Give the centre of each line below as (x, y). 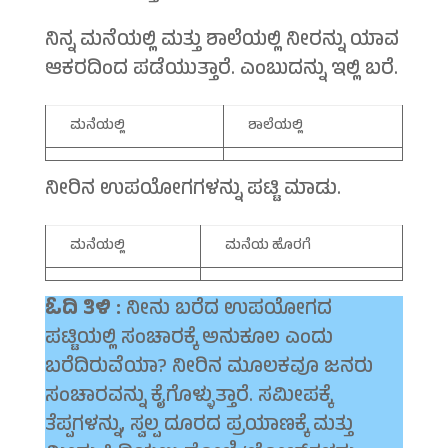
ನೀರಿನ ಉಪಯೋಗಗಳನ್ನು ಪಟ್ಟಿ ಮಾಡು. (192, 191)
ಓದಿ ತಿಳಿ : (82, 311)
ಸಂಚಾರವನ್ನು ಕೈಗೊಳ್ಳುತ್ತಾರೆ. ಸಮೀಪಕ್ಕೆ (188, 398)
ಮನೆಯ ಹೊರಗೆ (267, 247)
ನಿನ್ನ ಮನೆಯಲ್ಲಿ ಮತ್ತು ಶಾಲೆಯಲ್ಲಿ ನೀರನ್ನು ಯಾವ (221, 42)
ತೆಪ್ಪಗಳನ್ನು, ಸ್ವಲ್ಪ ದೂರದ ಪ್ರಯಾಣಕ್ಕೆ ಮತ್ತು (198, 427)
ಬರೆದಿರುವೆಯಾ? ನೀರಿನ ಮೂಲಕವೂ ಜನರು (208, 369)
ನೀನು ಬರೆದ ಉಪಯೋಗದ (226, 311)
